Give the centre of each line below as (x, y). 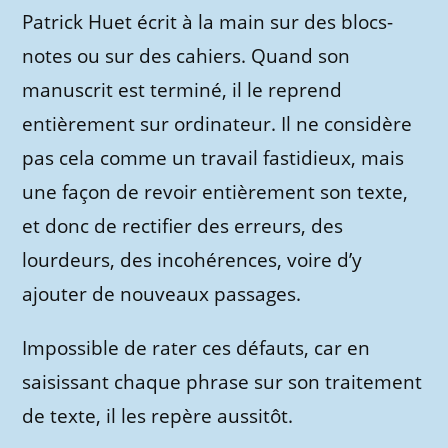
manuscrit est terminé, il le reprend (182, 90)
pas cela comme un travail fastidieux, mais (213, 158)
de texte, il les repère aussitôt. (158, 416)
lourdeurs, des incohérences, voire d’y (192, 260)
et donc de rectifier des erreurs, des (183, 226)
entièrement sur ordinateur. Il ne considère (217, 124)
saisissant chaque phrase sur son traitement (222, 382)
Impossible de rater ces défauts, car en (196, 348)
